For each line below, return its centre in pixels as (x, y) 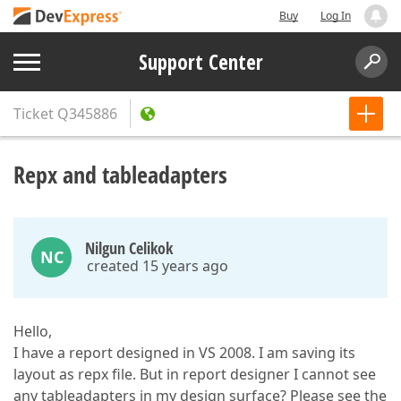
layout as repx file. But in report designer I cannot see (195, 374)
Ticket (34, 114)
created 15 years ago (158, 266)
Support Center (200, 62)
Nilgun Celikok (129, 248)
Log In (336, 16)
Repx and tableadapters (120, 175)
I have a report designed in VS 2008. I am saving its (184, 353)
